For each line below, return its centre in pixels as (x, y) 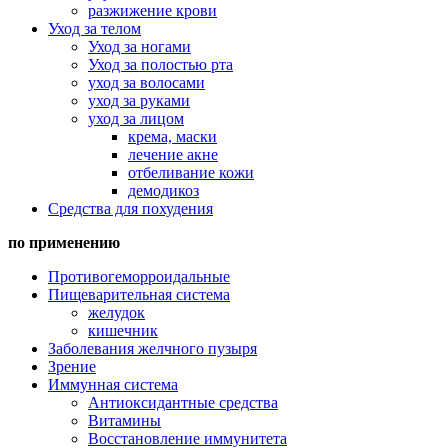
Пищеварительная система (139, 294)
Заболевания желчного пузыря (152, 348)
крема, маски (172, 136)
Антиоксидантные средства (183, 402)
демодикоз (163, 190)
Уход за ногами (139, 46)
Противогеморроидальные (139, 276)
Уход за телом (94, 28)
